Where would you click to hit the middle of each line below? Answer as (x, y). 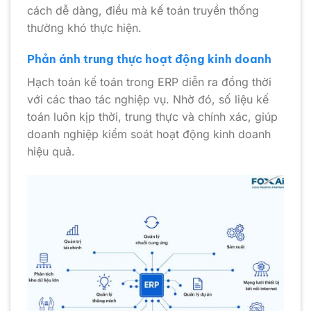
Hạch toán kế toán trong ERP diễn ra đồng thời (149, 82)
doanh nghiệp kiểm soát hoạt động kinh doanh (149, 134)
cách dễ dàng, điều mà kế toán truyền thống (143, 10)
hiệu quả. (51, 152)
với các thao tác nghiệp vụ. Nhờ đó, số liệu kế (148, 100)
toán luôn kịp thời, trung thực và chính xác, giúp (152, 117)
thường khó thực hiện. (84, 27)
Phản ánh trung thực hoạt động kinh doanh (149, 59)
